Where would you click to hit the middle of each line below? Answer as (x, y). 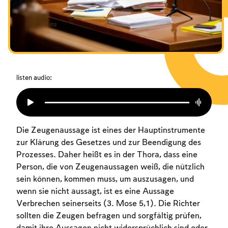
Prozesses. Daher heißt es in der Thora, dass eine (107, 155)
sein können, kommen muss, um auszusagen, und (105, 180)
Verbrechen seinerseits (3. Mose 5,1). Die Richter (108, 204)
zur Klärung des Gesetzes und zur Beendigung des (109, 143)
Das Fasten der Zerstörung (62, 5)
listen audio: (34, 78)
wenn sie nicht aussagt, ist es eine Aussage (95, 192)
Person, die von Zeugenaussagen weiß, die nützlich (110, 167)
